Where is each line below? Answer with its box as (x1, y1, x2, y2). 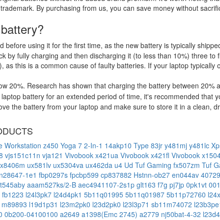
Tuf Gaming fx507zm (135, 160, 202, 170)
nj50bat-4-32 (161, 209, 203, 219)
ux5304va (53, 160, 85, 170)
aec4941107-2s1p (78, 179, 137, 190)
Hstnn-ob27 (134, 169, 172, 180)
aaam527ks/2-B (27, 179, 78, 190)
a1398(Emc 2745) (82, 209, 139, 219)
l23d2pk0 (92, 199, 123, 209)
